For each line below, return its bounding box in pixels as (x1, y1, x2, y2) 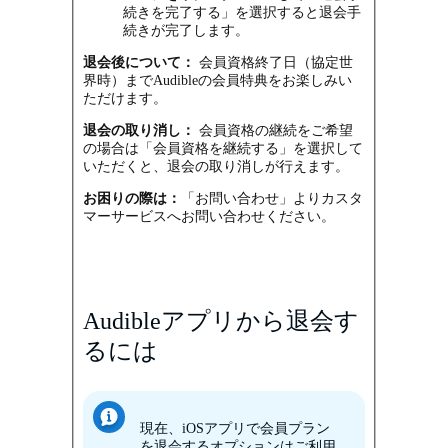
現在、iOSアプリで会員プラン (140, 420, 331, 436)
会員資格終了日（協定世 (195, 54, 354, 70)
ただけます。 (83, 90, 168, 106)
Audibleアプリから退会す (83, 307, 360, 334)
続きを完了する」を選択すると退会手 (123, 4, 362, 20)
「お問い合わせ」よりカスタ (181, 190, 364, 206)
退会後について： (83, 54, 196, 70)
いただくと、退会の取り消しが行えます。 (83, 158, 350, 174)
